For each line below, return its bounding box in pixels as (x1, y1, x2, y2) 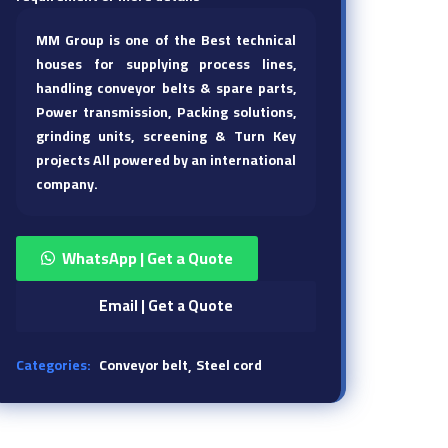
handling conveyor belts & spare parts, (36, 74, 296, 101)
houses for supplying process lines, (36, 50, 296, 77)
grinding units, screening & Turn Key (36, 122, 296, 149)
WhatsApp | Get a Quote (62, 242, 233, 273)
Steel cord (196, 351, 262, 378)
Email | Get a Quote (99, 290, 233, 320)
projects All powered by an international (36, 146, 296, 173)
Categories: (16, 351, 94, 378)
